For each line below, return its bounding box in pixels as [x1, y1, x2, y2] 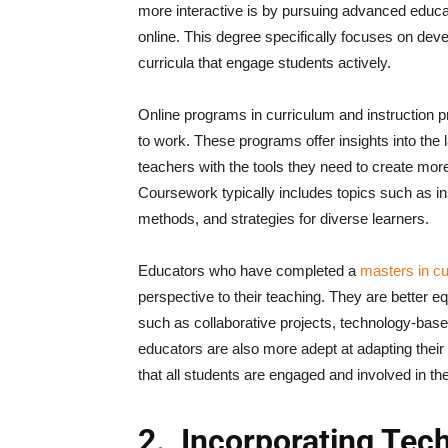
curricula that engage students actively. [138, 54, 391, 71]
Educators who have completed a [138, 262, 360, 279]
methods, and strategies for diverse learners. [138, 210, 429, 227]
